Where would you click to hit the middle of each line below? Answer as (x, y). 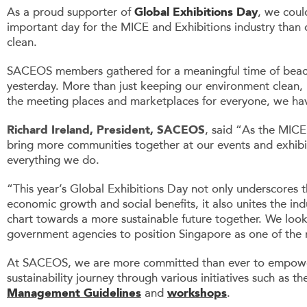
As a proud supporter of (71, 13)
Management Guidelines (74, 294)
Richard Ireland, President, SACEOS (106, 131)
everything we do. (53, 161)
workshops (197, 294)
